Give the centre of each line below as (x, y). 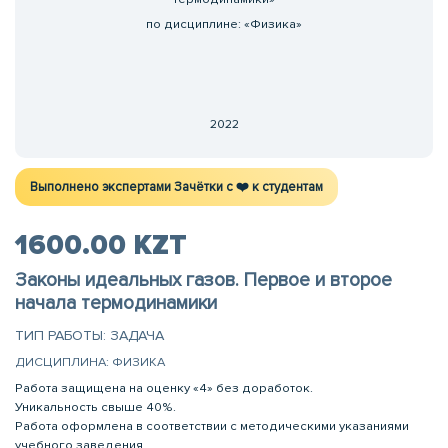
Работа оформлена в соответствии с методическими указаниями (212, 426)
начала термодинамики (116, 302)
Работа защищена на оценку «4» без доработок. (165, 388)
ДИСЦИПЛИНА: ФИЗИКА (90, 361)
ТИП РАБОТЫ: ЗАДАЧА (89, 336)
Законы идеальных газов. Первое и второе (203, 279)
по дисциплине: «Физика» (224, 23)
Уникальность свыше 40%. (97, 407)
